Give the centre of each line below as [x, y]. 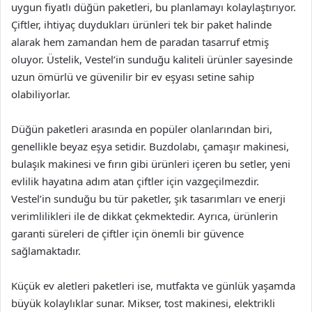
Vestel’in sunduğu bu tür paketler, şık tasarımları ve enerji [148, 198]
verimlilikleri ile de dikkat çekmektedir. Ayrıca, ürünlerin [145, 216]
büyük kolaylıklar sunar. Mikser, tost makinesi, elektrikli [143, 303]
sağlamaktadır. [46, 251]
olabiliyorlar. [41, 94]
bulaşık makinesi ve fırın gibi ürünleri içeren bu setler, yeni [151, 164]
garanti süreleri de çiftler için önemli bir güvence [127, 233]
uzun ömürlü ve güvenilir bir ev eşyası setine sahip [133, 77]
